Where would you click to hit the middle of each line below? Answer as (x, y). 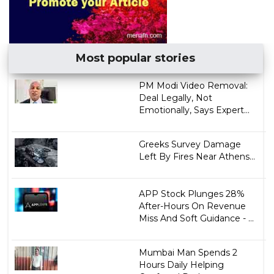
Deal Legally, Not (175, 98)
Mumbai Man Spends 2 (188, 253)
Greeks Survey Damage (190, 145)
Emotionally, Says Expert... (194, 110)
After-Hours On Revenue (192, 206)
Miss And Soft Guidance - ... (196, 219)
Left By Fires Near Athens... (197, 157)
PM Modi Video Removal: (193, 86)
